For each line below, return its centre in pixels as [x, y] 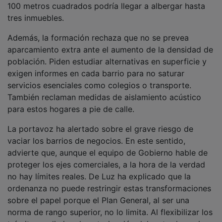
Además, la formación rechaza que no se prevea [98, 30]
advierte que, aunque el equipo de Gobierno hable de [108, 145]
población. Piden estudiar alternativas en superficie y [107, 54]
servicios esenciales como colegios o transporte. [99, 78]
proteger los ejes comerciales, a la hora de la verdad [106, 157]
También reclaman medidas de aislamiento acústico [104, 90]
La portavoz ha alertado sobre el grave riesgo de [100, 122]
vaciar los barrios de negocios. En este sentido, [96, 134]
